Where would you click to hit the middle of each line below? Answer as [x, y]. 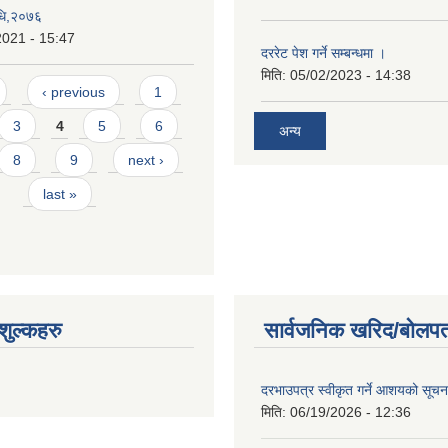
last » [59, 194]
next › [145, 160]
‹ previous [73, 92]
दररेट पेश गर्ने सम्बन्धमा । [323, 52]
